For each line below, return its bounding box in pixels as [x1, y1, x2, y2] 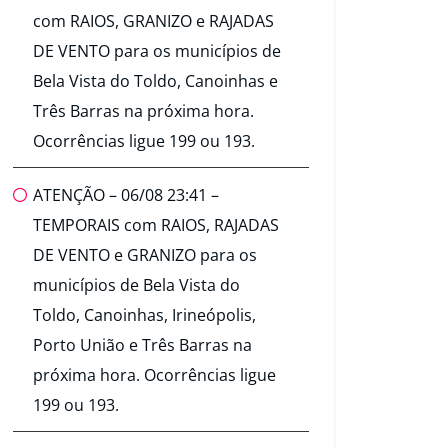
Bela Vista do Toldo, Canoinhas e [33, 70, 278, 93]
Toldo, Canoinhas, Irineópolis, [33, 304, 256, 327]
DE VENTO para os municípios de [33, 40, 281, 63]
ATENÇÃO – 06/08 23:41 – [33, 184, 219, 207]
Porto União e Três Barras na [33, 334, 252, 357]
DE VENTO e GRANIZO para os [33, 244, 257, 267]
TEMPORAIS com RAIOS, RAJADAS [33, 214, 279, 237]
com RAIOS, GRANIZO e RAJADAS [33, 10, 274, 33]
